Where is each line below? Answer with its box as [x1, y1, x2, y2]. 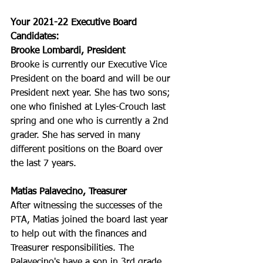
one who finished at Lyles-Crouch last [11, 103, 168, 113]
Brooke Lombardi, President [11, 46, 125, 56]
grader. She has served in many [11, 131, 143, 141]
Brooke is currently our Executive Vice [11, 60, 170, 70]
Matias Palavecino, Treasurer [11, 187, 127, 197]
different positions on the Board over [11, 145, 166, 155]
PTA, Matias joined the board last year [11, 215, 171, 225]
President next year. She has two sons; [11, 89, 173, 99]
